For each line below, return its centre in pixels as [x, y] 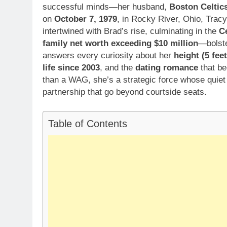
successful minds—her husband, [106, 7]
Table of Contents [88, 124]
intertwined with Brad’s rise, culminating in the [131, 31]
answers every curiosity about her [108, 55]
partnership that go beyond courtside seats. [125, 92]
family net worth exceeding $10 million [120, 43]
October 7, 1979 [86, 19]
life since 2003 [71, 67]
